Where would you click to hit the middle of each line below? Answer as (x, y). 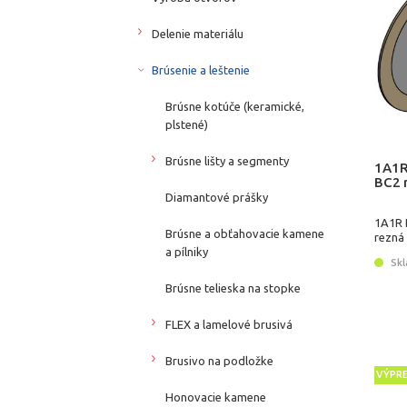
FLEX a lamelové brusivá (229, 324)
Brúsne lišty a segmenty (227, 160)
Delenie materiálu (198, 33)
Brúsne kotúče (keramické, (235, 106)
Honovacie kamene (216, 397)
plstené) (187, 124)
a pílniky (187, 251)
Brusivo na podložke (219, 360)
